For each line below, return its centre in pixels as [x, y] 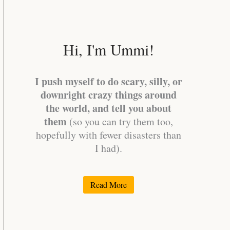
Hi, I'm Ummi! [109, 49]
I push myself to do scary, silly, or [109, 81]
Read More [109, 184]
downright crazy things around [109, 94]
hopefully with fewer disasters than [109, 135]
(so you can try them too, [120, 121]
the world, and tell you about [109, 108]
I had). [109, 148]
